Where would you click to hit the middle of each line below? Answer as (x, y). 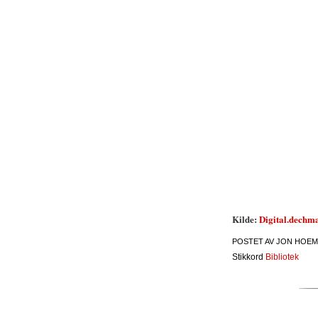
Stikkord (249, 257)
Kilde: (246, 219)
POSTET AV (254, 241)
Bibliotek (282, 257)
